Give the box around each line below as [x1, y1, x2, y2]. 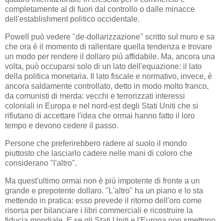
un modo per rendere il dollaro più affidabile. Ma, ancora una [5, 52, 215, 61]
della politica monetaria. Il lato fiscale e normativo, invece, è [5, 72, 212, 80]
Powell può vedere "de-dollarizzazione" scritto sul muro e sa [5, 32, 215, 41]
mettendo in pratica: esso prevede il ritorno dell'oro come [5, 196, 202, 205]
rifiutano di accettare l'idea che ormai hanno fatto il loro [5, 111, 195, 120]
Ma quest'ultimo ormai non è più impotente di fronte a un [5, 176, 200, 185]
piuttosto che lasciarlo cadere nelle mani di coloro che [5, 148, 192, 157]
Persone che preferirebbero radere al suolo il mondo [5, 139, 187, 147]
